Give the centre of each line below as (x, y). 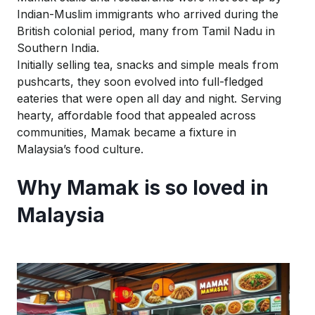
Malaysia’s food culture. (80, 149)
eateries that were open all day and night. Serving (149, 98)
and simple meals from (216, 64)
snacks (135, 64)
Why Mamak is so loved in (143, 187)
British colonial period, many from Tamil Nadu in (146, 31)
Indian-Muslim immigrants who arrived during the (148, 14)
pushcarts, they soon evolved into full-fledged (140, 81)
